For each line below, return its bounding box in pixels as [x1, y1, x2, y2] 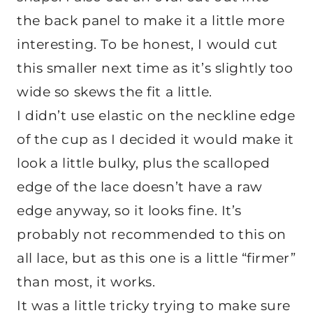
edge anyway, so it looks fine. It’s [17, 203, 242, 219]
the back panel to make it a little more [17, 13, 285, 29]
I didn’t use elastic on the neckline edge [17, 108, 296, 124]
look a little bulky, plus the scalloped [17, 155, 270, 172]
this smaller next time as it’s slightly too [17, 60, 293, 77]
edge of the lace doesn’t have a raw [17, 179, 263, 196]
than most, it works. [17, 274, 156, 291]
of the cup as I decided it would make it [17, 131, 294, 148]
